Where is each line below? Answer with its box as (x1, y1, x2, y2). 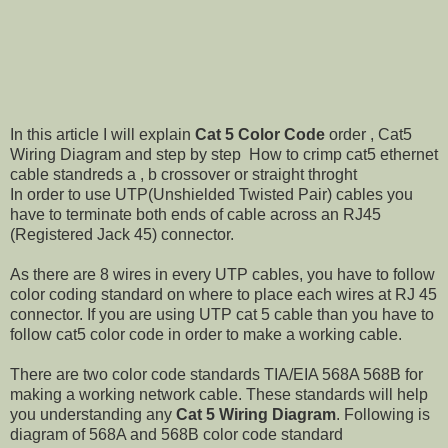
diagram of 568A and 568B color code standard (10, 426, 343, 444)
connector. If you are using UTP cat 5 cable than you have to (10, 306, 434, 324)
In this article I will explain (10, 126, 195, 144)
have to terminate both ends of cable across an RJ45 (10, 206, 381, 224)
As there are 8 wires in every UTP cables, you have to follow (10, 266, 435, 284)
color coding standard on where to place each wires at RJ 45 (10, 286, 437, 304)
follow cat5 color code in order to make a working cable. (10, 326, 402, 344)
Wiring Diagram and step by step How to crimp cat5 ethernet (10, 146, 438, 164)
